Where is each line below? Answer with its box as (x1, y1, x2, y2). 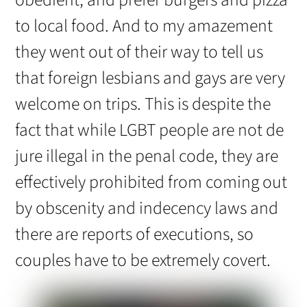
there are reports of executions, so (15, 222, 254, 247)
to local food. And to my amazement (15, 14, 273, 39)
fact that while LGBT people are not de (15, 118, 284, 143)
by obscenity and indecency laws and (15, 196, 279, 221)
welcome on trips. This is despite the (15, 92, 271, 117)
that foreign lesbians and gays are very (15, 66, 286, 91)
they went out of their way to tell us (15, 40, 264, 65)
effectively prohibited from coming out (15, 170, 288, 195)
